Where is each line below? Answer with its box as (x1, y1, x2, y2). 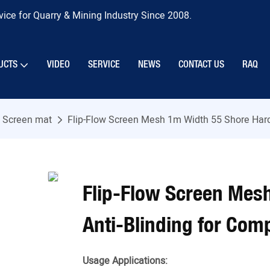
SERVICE (88, 60, 120, 69)
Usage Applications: (83, 254, 168, 269)
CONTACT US (178, 60, 224, 69)
